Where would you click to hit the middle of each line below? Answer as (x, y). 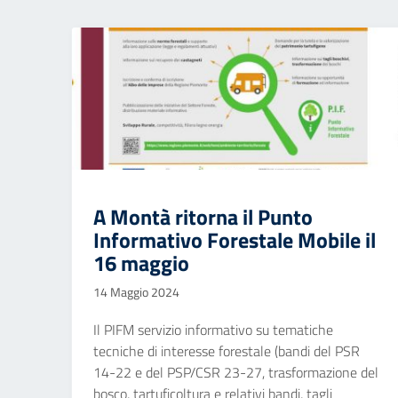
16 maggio (141, 263)
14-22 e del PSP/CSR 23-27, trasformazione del (236, 372)
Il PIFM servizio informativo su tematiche (213, 330)
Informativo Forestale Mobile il (235, 240)
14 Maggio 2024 (136, 292)
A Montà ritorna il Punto (203, 217)
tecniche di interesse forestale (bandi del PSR (227, 351)
